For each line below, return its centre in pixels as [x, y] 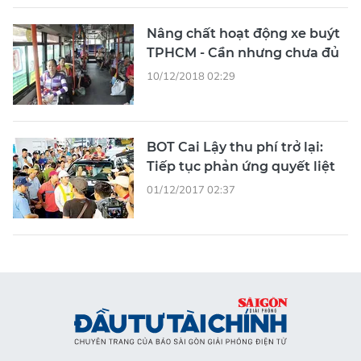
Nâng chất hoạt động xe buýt [243, 33]
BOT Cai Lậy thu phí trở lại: [235, 147]
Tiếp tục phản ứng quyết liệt [241, 166]
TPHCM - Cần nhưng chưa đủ [243, 53]
